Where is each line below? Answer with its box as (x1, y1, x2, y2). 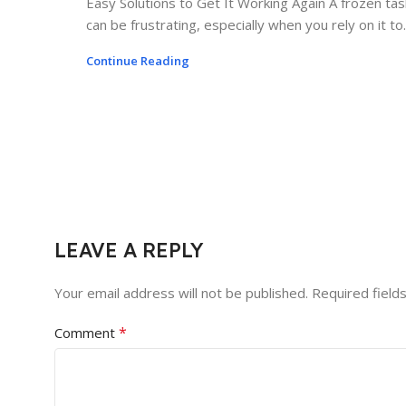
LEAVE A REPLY (54, 237, 203, 264)
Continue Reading (86, 52, 189, 69)
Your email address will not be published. (54, 284, 308, 303)
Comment (54, 324, 119, 343)
